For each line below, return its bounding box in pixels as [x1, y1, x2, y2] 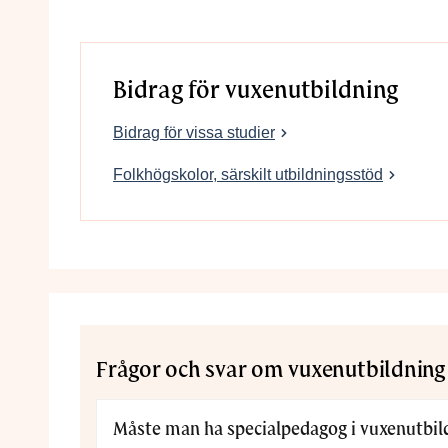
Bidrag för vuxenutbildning [113, 75, 398, 105]
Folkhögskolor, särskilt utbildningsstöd [113, 166, 383, 184]
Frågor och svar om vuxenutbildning [96, 357, 445, 384]
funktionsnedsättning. [104, 4, 263, 24]
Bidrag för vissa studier [113, 123, 275, 141]
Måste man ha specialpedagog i [113, 419, 360, 441]
